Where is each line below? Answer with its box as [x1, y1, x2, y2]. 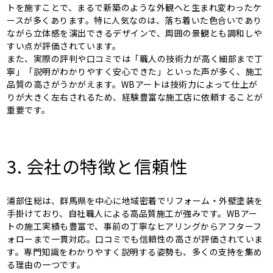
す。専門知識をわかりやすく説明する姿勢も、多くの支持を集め [7, 246, 263, 258]
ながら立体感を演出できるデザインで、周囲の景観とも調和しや [7, 26, 263, 39]
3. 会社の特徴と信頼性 [7, 153, 188, 179]
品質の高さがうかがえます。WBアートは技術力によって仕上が [7, 77, 258, 90]
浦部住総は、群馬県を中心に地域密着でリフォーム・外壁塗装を [7, 194, 263, 207]
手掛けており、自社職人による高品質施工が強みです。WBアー [7, 207, 258, 220]
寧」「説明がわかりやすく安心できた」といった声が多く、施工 [7, 65, 263, 77]
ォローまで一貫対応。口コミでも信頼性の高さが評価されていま [7, 233, 263, 246]
